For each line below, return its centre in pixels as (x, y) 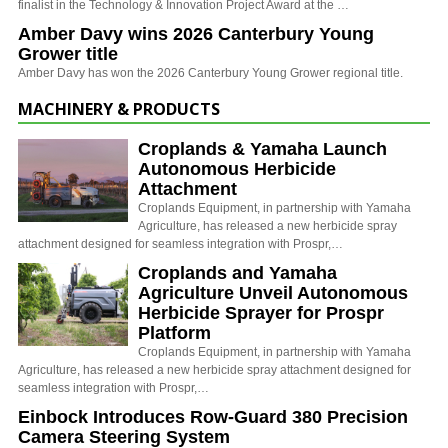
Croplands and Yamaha (237, 272)
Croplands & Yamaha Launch (262, 148)
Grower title (68, 53)
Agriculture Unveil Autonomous (273, 292)
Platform (174, 332)
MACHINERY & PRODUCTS (119, 108)
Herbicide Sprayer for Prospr (261, 312)
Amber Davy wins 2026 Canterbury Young (196, 33)
